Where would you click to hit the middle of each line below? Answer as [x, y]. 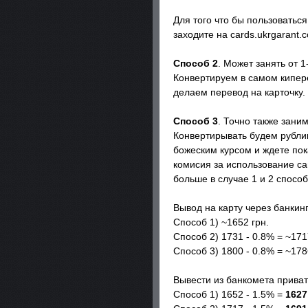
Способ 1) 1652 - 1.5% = [229, 294]
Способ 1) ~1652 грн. [221, 222]
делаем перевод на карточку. [239, 92]
